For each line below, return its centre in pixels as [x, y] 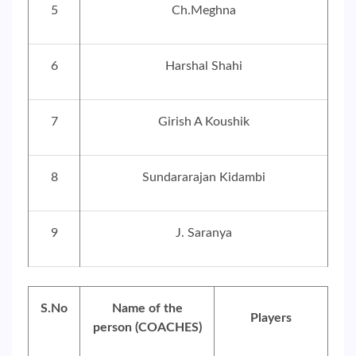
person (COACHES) [147, 327]
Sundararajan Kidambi [204, 177]
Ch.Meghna [204, 10]
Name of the [147, 308]
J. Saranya [204, 233]
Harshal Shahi [204, 66]
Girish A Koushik [204, 122]
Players [271, 318]
